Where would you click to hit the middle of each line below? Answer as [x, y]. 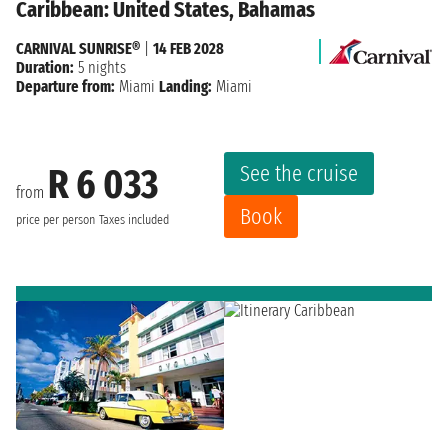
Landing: [185, 86]
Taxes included [134, 220]
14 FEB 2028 [188, 48]
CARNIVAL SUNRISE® [78, 48]
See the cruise [299, 173]
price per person [55, 220]
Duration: [45, 67]
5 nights [100, 67]
